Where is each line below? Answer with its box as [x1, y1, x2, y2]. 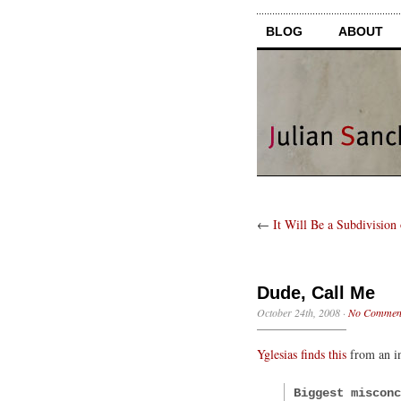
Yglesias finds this [257, 345, 346, 363]
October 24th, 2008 [257, 304, 340, 320]
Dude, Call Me [257, 282, 375, 303]
